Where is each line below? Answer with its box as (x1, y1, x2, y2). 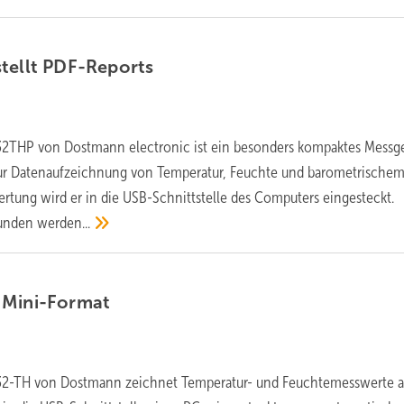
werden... (37, 214, 91, 233)
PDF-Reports (42, 57, 154, 78)
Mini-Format (2, 292, 111, 313)
